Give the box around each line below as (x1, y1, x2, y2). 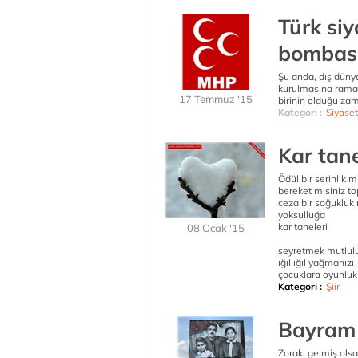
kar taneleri (278, 221, 328, 233)
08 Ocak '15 (187, 221, 245, 234)
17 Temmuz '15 (179, 93, 253, 105)
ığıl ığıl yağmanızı (278, 257, 354, 268)
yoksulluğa (278, 209, 325, 221)
